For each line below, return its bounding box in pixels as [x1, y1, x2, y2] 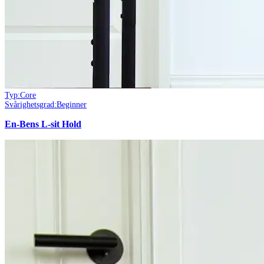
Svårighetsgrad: [5, 100, 57, 109]
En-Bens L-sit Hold [5, 119, 81, 130]
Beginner [57, 100, 87, 109]
